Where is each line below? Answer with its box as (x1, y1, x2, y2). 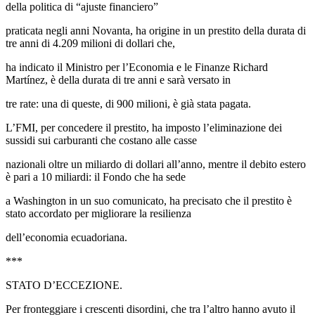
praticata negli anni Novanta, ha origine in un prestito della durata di (6, 24, 306, 37)
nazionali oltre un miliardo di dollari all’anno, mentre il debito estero (6, 157, 306, 170)
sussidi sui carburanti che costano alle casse (6, 134, 197, 146)
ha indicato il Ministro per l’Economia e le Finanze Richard (6, 60, 268, 73)
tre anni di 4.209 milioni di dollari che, (6, 37, 175, 49)
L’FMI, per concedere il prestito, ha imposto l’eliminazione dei (6, 121, 282, 134)
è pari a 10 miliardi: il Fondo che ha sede (6, 170, 186, 183)
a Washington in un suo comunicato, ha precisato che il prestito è (6, 194, 292, 207)
